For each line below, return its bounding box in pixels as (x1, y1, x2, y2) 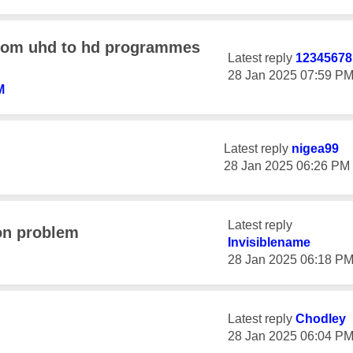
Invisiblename (228, 236, 310, 249)
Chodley (295, 312, 346, 325)
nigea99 (292, 142, 339, 155)
